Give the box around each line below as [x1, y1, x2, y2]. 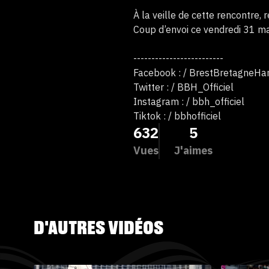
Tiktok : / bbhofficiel [133, 110, 221, 122]
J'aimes [174, 144, 213, 157]
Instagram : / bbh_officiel [133, 95, 244, 107]
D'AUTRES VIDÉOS [34, 220, 163, 238]
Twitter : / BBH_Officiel [133, 81, 234, 93]
